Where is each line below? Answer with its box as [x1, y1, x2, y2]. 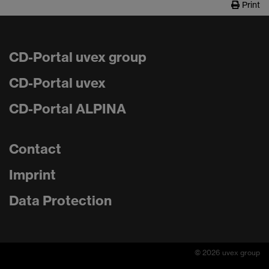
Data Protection [9, 192, 112, 209]
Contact [9, 141, 61, 157]
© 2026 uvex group [195, 248, 260, 257]
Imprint [9, 166, 56, 183]
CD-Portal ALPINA [9, 100, 126, 117]
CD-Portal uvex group [9, 49, 147, 65]
